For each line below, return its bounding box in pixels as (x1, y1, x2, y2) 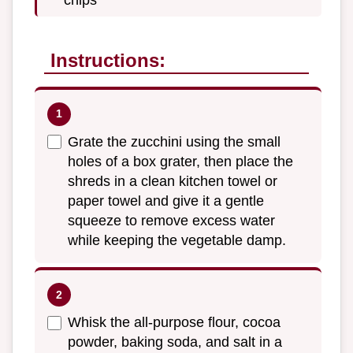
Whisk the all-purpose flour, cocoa (68, 314, 281, 331)
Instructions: (50, 49, 165, 71)
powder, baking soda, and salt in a (68, 334, 282, 351)
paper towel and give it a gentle (68, 192, 264, 209)
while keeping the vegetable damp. (68, 232, 286, 248)
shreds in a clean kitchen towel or (68, 173, 277, 189)
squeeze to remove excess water (68, 212, 275, 229)
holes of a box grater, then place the (68, 153, 293, 169)
